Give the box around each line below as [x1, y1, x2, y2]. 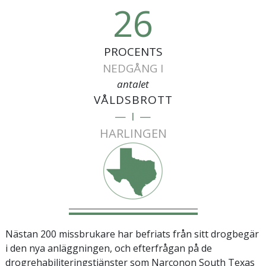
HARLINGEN [99, 125, 167, 141]
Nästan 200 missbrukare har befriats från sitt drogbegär [5, 227, 259, 240]
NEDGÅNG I [103, 60, 163, 76]
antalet [117, 77, 149, 91]
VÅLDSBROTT [93, 91, 173, 107]
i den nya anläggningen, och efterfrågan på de [5, 241, 212, 255]
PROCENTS [103, 43, 163, 59]
